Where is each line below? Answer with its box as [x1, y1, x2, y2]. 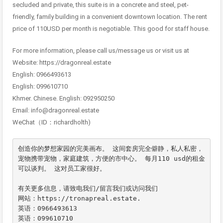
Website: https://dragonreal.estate [12, 59, 111, 67]
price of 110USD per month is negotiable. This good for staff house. [12, 25, 210, 33]
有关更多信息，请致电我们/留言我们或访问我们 [17, 184, 158, 192]
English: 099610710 [12, 83, 68, 91]
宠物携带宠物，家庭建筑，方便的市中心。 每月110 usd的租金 [17, 154, 205, 162]
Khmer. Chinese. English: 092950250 [12, 95, 114, 103]
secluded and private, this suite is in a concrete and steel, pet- [12, 1, 189, 9]
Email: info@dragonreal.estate [12, 107, 99, 114]
